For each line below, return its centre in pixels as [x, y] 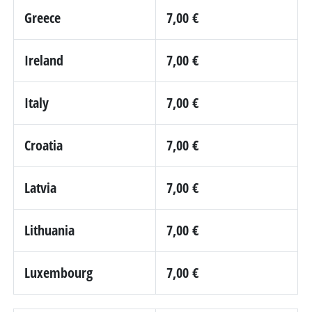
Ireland [44, 60]
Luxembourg [59, 273]
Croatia [44, 145]
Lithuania [50, 230]
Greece [43, 18]
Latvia [41, 188]
